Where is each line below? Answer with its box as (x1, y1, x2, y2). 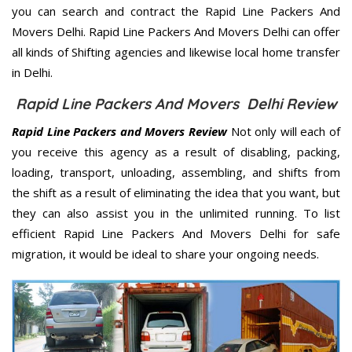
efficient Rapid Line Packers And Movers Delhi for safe (12, 225, 340, 241)
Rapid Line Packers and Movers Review (12, 123, 227, 139)
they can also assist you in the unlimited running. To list (12, 204, 340, 221)
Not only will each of (227, 123, 340, 139)
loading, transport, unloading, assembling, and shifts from (12, 163, 340, 180)
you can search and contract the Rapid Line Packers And (12, 2, 340, 19)
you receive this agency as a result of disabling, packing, (12, 143, 340, 159)
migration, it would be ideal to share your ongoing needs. (12, 245, 319, 262)
